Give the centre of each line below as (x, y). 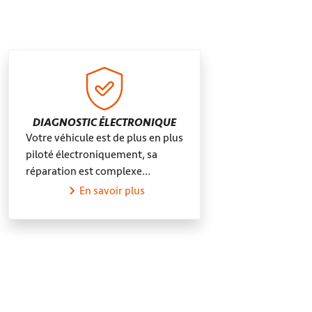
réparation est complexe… (88, 171)
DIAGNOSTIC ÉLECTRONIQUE (104, 123)
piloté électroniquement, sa (92, 155)
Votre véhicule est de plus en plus (104, 138)
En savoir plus (112, 191)
